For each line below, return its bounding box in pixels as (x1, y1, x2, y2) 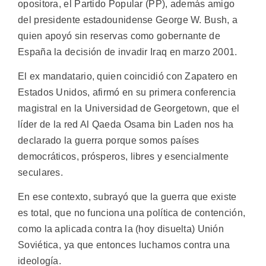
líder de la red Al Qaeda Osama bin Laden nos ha (18, 119, 234, 130)
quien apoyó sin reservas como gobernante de (18, 30, 220, 41)
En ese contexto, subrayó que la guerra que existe (18, 192, 237, 202)
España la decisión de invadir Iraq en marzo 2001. (18, 46, 237, 57)
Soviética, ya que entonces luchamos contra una (18, 240, 230, 251)
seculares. (18, 167, 64, 178)
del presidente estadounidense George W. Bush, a (18, 14, 238, 25)
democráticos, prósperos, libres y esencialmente (18, 151, 229, 162)
